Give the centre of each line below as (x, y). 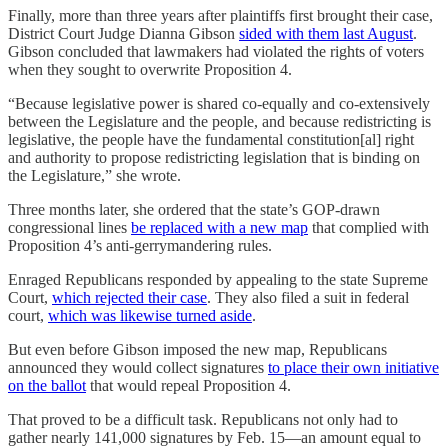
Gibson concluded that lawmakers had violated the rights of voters (216, 51)
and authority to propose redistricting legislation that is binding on (214, 157)
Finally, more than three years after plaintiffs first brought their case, (220, 15)
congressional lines (69, 227)
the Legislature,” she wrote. (94, 175)
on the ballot (47, 385)
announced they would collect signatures (138, 367)
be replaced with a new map (219, 227)
